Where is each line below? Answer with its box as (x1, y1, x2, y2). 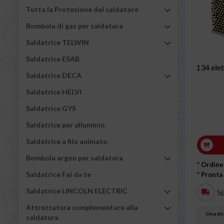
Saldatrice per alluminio (26, 120, 105, 129)
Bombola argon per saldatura (26, 153, 123, 162)
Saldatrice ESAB (26, 54, 79, 63)
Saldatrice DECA (26, 70, 81, 79)
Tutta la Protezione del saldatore (26, 4, 138, 13)
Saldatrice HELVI (26, 87, 81, 96)
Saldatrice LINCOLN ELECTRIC (26, 186, 127, 195)
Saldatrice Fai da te (26, 169, 91, 178)
